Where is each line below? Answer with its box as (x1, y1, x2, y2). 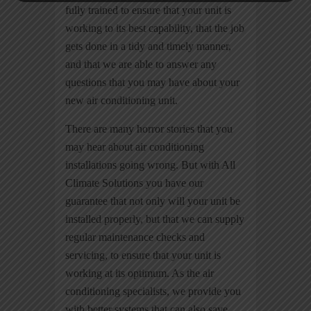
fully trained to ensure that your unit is (65, 4, 231, 17)
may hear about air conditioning (65, 141, 204, 153)
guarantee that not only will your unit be (65, 195, 240, 208)
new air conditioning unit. (65, 94, 178, 107)
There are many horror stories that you (65, 123, 233, 135)
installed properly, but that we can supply (65, 213, 244, 226)
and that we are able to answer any (65, 58, 217, 71)
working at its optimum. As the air (65, 267, 214, 280)
